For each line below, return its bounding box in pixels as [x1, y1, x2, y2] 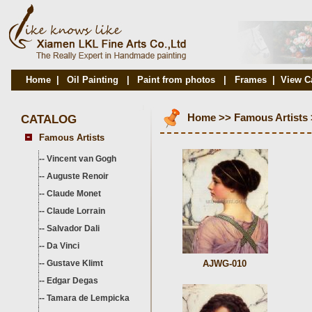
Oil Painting [67, 75, 118, 85]
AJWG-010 [203, 258, 247, 269]
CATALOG [21, 112, 77, 126]
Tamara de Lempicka [47, 293, 130, 303]
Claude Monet [47, 189, 101, 198]
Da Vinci [47, 241, 79, 251]
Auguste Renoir [47, 171, 109, 181]
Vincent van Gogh [47, 154, 116, 164]
